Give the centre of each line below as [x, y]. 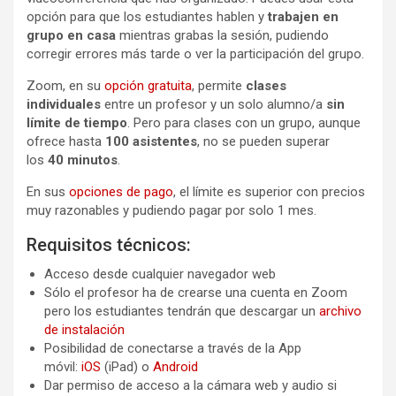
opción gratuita [148, 85]
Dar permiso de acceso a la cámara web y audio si [190, 385]
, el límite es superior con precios [269, 191]
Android [175, 366]
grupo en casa [71, 35]
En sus [48, 191]
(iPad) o [127, 366]
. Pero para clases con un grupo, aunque [244, 122]
